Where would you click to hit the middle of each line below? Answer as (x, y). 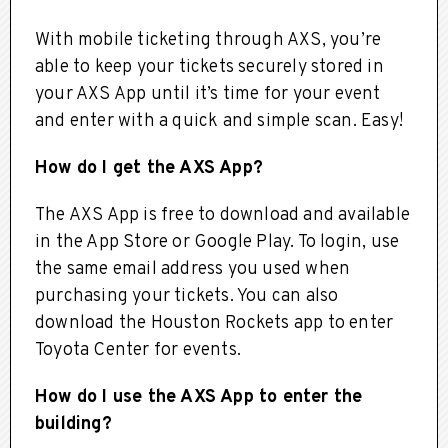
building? (73, 424)
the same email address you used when (193, 269)
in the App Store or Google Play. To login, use (217, 242)
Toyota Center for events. (140, 350)
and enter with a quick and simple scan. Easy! (219, 121)
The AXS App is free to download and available (223, 215)
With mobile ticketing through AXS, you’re (208, 40)
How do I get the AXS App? (149, 168)
